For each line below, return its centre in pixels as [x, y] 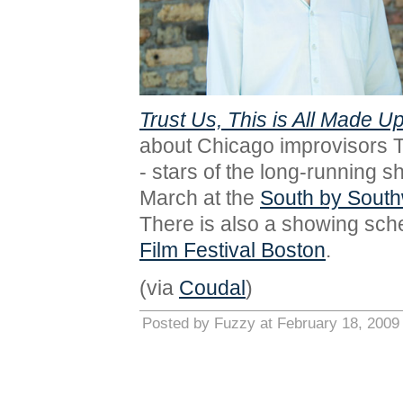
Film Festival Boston [233, 250]
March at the [200, 198]
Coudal [212, 288]
